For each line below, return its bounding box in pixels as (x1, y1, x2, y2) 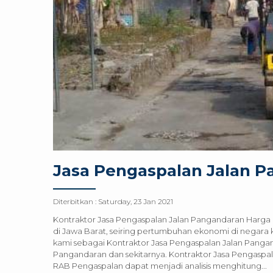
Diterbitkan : (53, 196, 98, 206)
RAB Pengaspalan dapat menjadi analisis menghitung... (53, 260, 267, 271)
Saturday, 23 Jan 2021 (98, 196, 173, 206)
